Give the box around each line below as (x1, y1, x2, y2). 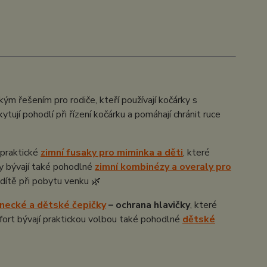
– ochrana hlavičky (105, 198, 190, 212)
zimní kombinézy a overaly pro (94, 160, 231, 173)
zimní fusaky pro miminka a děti (40, 146, 183, 159)
